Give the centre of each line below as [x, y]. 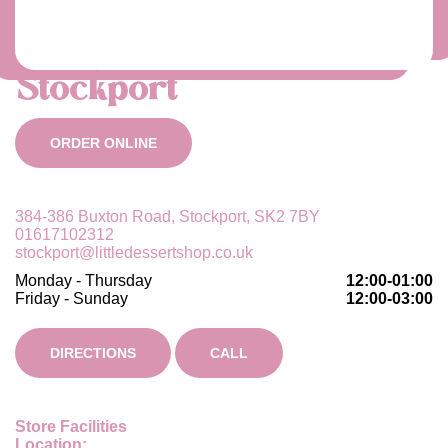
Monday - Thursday [83, 280]
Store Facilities [71, 426]
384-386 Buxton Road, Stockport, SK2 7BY [167, 216]
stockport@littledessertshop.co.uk [134, 252]
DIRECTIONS [93, 353]
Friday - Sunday [71, 298]
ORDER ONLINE [103, 143]
